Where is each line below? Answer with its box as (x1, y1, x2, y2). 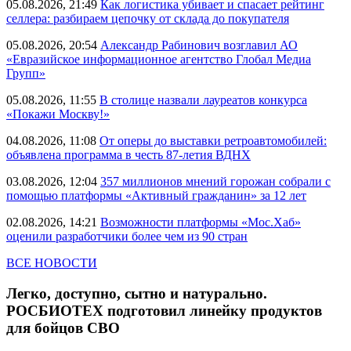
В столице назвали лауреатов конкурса (100, 93, 307, 107)
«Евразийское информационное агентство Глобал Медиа (6, 52, 311, 66)
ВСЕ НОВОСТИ (6, 256, 97, 270)
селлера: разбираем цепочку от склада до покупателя (6, 12, 289, 25)
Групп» (6, 67, 45, 80)
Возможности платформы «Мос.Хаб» (100, 215, 301, 229)
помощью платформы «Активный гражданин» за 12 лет (6, 189, 306, 202)
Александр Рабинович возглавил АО (100, 38, 298, 52)
